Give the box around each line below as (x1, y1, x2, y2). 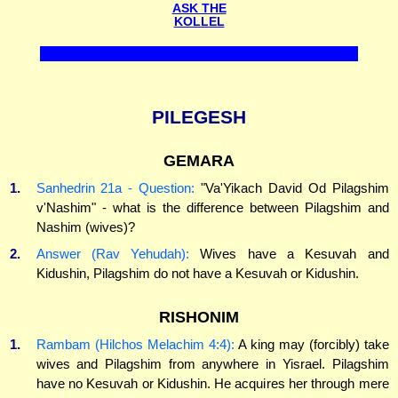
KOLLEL (173, 15, 225, 29)
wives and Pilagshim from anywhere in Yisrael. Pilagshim (36, 355, 389, 371)
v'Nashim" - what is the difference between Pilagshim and (36, 200, 389, 216)
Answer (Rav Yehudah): (36, 245, 190, 261)
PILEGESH (152, 107, 246, 128)
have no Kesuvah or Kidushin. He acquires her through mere (36, 375, 389, 391)
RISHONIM (159, 307, 239, 326)
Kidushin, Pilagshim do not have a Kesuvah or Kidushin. (36, 265, 359, 281)
